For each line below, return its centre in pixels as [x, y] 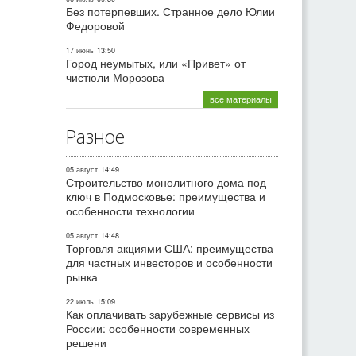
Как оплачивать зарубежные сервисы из [170, 314]
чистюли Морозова [115, 77]
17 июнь [80, 51]
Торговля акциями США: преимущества [170, 248]
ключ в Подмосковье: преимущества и [166, 197]
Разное [95, 137]
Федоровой [95, 26]
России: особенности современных [158, 329]
